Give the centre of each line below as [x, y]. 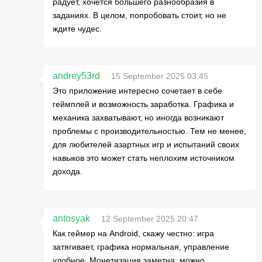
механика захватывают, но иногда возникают [138, 118]
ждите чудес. [77, 29]
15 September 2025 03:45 [160, 76]
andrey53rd [76, 76]
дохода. [68, 171]
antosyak [71, 218]
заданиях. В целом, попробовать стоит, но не [139, 15]
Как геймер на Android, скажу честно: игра [133, 233]
